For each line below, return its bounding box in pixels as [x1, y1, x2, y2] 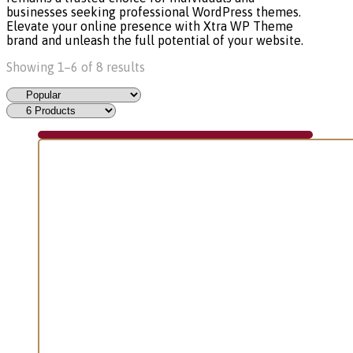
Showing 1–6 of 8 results [6, 60, 145, 75]
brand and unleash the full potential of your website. [6, 33, 303, 48]
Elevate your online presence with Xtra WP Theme [6, 19, 293, 34]
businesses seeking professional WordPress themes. [6, 5, 301, 20]
